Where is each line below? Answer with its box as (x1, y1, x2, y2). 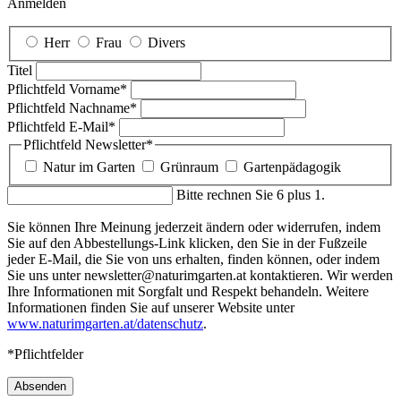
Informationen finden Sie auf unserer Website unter (7, 300, 294, 316)
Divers (148, 34, 185, 50)
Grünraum (160, 159, 218, 175)
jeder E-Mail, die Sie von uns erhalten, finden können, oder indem (7, 252, 380, 268)
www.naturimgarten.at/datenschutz (7, 316, 203, 332)
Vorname (69, 81, 120, 97)
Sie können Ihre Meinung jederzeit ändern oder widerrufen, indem (7, 219, 380, 235)
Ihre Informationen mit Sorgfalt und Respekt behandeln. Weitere (7, 284, 369, 300)
